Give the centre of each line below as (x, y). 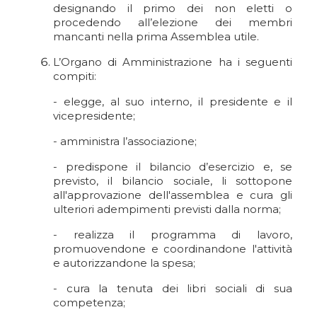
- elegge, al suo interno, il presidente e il (173, 102)
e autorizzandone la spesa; (124, 263)
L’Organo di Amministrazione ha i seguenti (173, 62)
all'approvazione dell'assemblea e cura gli (173, 195)
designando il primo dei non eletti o (173, 8)
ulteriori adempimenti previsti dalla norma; (167, 209)
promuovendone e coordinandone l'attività (173, 249)
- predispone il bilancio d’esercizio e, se (173, 167)
